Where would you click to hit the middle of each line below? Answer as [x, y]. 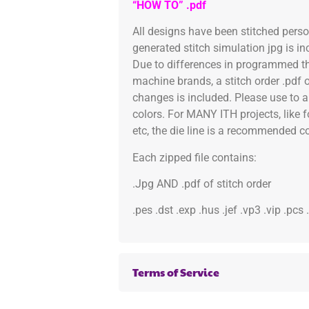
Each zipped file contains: [195, 157]
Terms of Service [176, 272]
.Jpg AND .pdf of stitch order [202, 183]
